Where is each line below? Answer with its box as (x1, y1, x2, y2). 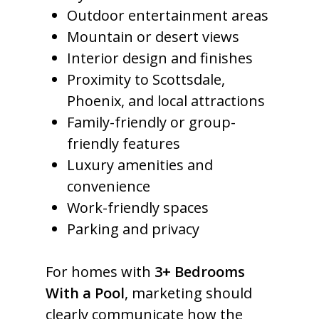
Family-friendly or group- (67, 113, 236, 132)
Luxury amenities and (67, 155, 213, 174)
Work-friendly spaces (67, 198, 209, 217)
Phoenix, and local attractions (67, 91, 265, 110)
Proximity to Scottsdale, (67, 70, 225, 89)
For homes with (46, 262, 155, 281)
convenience (67, 177, 150, 196)
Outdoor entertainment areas (67, 6, 268, 25)
